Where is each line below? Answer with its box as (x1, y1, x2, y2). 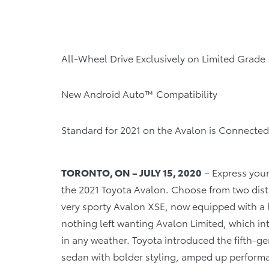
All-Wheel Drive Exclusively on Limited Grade (61, 51, 265, 65)
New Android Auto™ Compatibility (61, 86, 217, 101)
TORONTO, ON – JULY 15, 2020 (61, 165, 202, 179)
